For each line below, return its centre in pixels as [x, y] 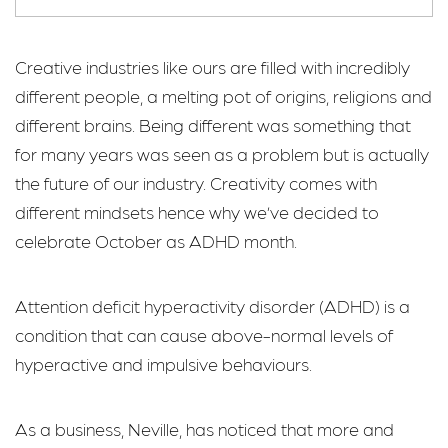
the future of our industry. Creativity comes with [196, 183]
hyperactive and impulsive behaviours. [163, 363]
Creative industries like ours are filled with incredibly [212, 67]
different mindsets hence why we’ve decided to [197, 212]
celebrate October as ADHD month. [156, 241]
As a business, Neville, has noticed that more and [204, 428]
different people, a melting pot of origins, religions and [223, 96]
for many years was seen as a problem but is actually [222, 154]
